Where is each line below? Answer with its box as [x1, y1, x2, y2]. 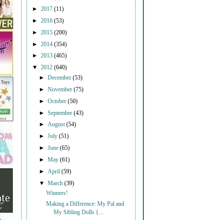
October [48, 98, 68, 105]
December [48, 75, 73, 82]
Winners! [46, 190, 68, 196]
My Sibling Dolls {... [54, 209, 104, 216]
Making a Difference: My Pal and [46, 201, 125, 208]
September [48, 110, 74, 116]
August [48, 121, 67, 128]
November [48, 86, 74, 93]
